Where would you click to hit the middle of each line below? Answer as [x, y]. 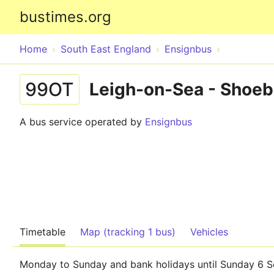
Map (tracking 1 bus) [128, 232]
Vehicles [209, 232]
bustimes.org [65, 17]
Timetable [43, 232]
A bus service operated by [82, 122]
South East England [106, 49]
